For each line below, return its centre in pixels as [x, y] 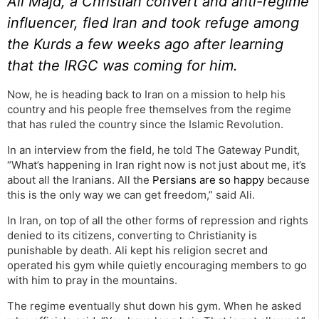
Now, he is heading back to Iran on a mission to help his [146, 95]
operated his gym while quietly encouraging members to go [157, 266]
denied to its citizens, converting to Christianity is [132, 236]
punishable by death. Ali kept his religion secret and [137, 251]
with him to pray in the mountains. [92, 281]
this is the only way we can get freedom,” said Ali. [131, 195]
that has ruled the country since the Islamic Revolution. [145, 125]
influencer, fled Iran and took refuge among [153, 23]
